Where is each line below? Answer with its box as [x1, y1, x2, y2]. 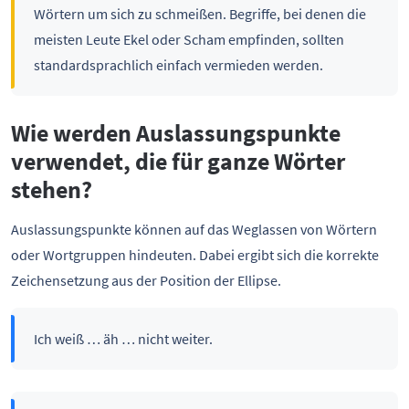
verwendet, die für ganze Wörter [11, 146, 345, 176]
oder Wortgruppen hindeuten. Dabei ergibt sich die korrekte [11, 245, 379, 264]
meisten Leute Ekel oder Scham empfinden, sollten [33, 29, 344, 48]
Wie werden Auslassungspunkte [11, 118, 341, 148]
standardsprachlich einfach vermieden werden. [33, 55, 323, 74]
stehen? [11, 174, 92, 204]
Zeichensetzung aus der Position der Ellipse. [11, 270, 281, 289]
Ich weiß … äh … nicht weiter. [33, 329, 213, 348]
